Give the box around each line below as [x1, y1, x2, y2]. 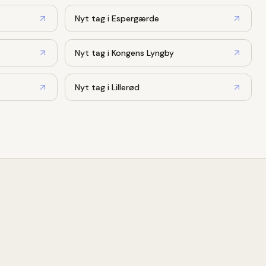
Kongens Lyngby [112, 47, 174, 58]
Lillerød [112, 81, 140, 93]
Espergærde [112, 12, 159, 24]
